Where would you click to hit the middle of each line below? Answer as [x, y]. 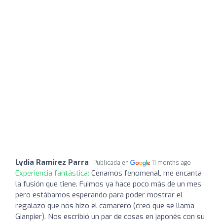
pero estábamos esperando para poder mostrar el [99, 195]
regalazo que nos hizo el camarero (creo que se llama [105, 205]
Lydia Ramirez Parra [52, 162]
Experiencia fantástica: [53, 173]
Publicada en [112, 163]
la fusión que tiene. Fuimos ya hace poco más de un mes [108, 184]
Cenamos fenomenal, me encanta [147, 173]
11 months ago [172, 163]
